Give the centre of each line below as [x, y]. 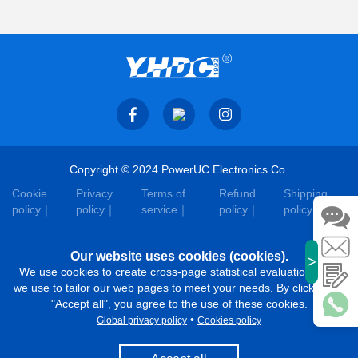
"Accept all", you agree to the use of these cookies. [179, 304]
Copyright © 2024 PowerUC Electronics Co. [179, 169]
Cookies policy [229, 320]
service [159, 209]
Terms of [163, 193]
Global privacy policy [142, 320]
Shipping [306, 193]
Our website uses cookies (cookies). [179, 256]
